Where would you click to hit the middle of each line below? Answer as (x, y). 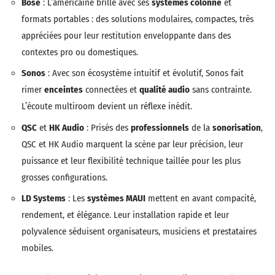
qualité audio (165, 90)
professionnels (160, 127)
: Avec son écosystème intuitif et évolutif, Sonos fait (145, 73)
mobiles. (37, 248)
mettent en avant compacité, (201, 198)
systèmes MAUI (116, 198)
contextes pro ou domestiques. (80, 52)
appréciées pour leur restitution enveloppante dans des (126, 35)
